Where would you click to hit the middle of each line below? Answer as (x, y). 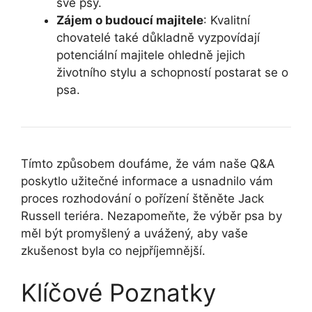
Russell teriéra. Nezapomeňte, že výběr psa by (151, 216)
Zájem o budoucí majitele (130, 21)
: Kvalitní (227, 21)
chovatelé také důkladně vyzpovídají (158, 38)
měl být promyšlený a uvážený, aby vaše (134, 234)
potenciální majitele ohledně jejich (151, 55)
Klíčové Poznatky (118, 292)
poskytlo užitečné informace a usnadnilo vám (147, 181)
